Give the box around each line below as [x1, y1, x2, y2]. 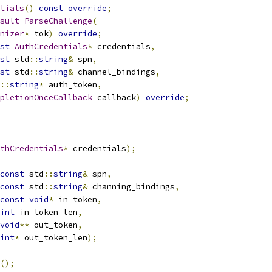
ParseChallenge [24, 16, 92, 26]
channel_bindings [73, 67, 155, 77]
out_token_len [19, 233, 87, 243]
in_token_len [15, 207, 78, 217]
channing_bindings [87, 182, 175, 192]
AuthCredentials [15, 41, 87, 52]
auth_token [44, 80, 97, 90]
